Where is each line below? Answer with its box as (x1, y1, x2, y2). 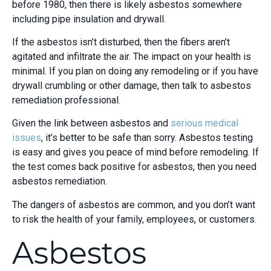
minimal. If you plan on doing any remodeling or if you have (12, 65, 258, 77)
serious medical (171, 117, 238, 129)
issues (12, 132, 41, 144)
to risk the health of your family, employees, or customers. (12, 213, 256, 225)
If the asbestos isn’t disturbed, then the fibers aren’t (12, 36, 230, 48)
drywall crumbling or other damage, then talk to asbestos (12, 79, 251, 91)
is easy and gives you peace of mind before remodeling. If (12, 146, 259, 158)
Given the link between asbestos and (12, 117, 171, 129)
